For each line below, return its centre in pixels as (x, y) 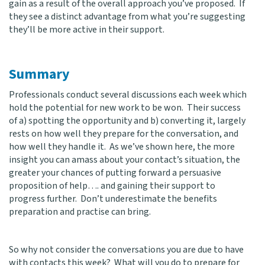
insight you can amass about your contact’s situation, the (125, 160)
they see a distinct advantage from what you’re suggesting (127, 17)
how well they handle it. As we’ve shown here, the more (122, 147)
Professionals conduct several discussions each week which (128, 95)
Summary (39, 74)
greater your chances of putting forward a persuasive (115, 173)
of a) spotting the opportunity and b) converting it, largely (127, 121)
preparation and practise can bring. (80, 212)
